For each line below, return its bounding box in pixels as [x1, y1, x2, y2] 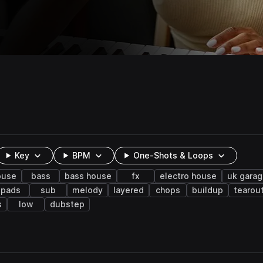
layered [113, 186, 144, 195]
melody [72, 186, 103, 195]
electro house [160, 171, 217, 181]
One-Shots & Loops [133, 151, 214, 160]
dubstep [50, 200, 85, 209]
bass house [65, 171, 112, 181]
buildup [192, 186, 223, 195]
